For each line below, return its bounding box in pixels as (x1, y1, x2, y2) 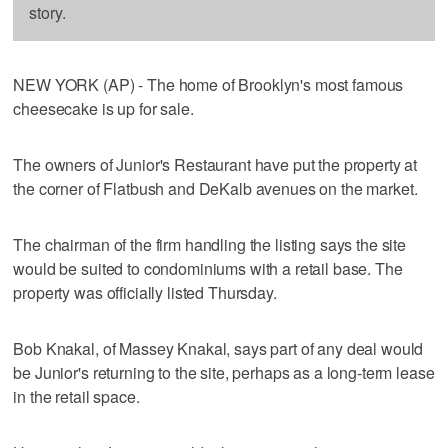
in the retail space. (13, 384, 140, 408)
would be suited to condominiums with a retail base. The (13, 256, 403, 280)
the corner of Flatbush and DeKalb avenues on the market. (13, 176, 418, 200)
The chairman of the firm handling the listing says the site (13, 232, 407, 256)
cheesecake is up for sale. (13, 96, 194, 120)
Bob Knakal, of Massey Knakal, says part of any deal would (13, 336, 424, 360)
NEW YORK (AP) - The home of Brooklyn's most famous (13, 72, 404, 96)
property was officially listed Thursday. (13, 280, 277, 304)
